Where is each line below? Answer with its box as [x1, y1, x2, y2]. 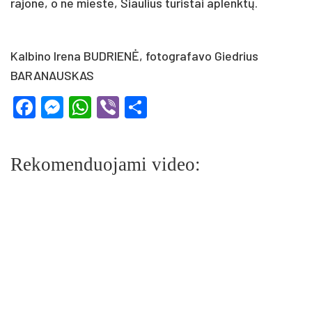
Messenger [63, 93, 172, 120]
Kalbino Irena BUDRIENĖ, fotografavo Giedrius [10, 47, 258, 63]
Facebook [36, 93, 132, 120]
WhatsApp [91, 93, 193, 120]
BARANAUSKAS [10, 67, 94, 83]
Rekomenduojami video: [10, 153, 201, 175]
